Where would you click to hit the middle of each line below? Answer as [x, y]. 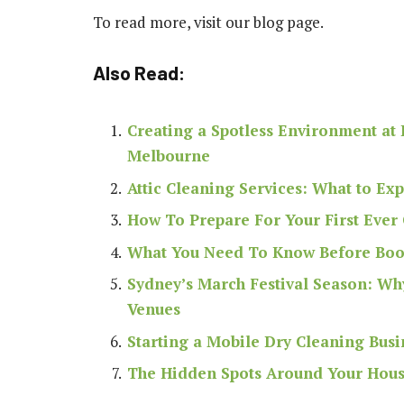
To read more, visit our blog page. [208, 22]
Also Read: [139, 72]
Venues [154, 309]
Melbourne [169, 156]
